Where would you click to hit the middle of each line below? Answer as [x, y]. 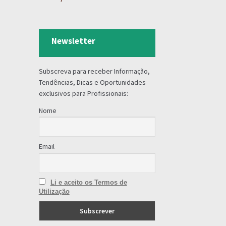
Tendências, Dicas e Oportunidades [92, 82]
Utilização [54, 192]
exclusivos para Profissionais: [83, 93]
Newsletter [73, 41]
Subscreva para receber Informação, [94, 71]
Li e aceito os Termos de [89, 183]
